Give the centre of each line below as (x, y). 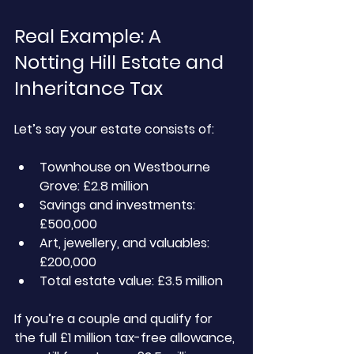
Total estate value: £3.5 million (131, 281)
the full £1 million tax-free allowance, (126, 338)
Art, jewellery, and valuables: (126, 243)
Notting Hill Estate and (121, 62)
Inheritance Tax (91, 88)
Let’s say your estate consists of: (114, 129)
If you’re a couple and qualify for (115, 319)
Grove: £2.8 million (94, 186)
